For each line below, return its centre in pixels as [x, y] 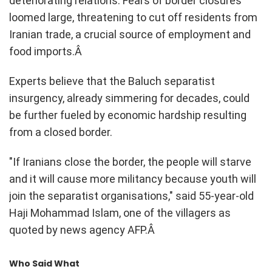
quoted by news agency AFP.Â [83, 229]
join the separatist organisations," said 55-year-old [131, 195]
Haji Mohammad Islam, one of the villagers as [120, 212]
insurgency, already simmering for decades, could [129, 98]
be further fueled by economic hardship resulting [128, 115]
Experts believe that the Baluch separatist [112, 81]
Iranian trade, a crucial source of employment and [130, 34]
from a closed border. [61, 132]
